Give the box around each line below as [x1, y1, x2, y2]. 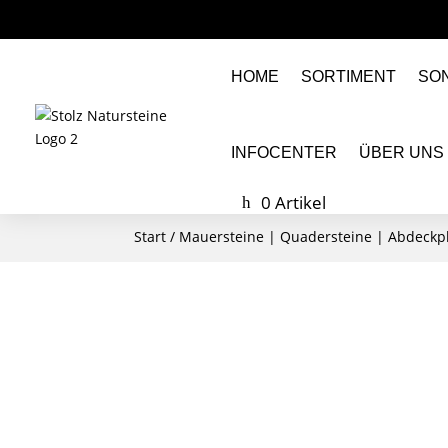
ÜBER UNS [359, 144, 444, 161]
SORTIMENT [301, 68, 396, 85]
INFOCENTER [231, 144, 337, 161]
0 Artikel [261, 191, 326, 214]
